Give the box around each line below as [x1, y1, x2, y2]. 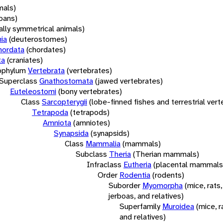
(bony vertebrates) [58, 86, 122, 97]
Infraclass [87, 159, 121, 170]
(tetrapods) [70, 107, 110, 117]
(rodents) [152, 169, 184, 180]
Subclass [76, 148, 107, 159]
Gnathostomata [39, 75, 93, 86]
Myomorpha [142, 180, 183, 191]
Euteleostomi [10, 86, 56, 97]
